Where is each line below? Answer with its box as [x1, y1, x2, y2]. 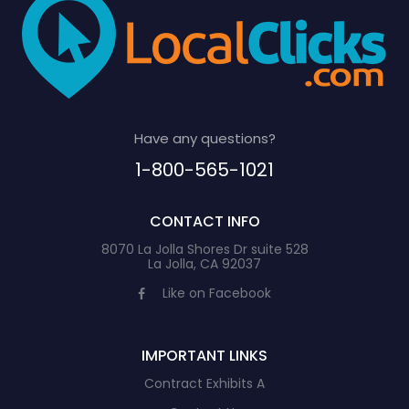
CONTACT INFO [149, 211, 260, 232]
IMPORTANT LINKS [142, 345, 267, 366]
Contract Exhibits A [144, 374, 265, 393]
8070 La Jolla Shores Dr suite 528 [100, 240, 309, 258]
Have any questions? [133, 129, 276, 148]
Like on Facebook [163, 284, 271, 302]
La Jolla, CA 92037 [148, 255, 261, 273]
